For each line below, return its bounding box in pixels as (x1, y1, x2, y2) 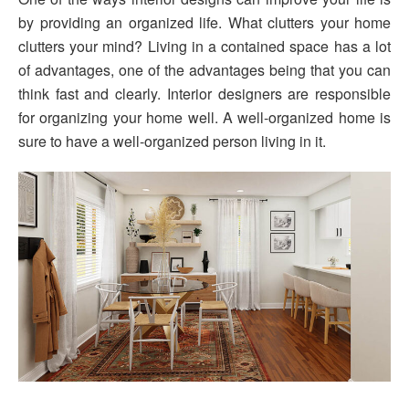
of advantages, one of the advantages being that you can (18, 59, 391, 81)
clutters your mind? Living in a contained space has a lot (18, 36, 391, 58)
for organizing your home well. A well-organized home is (18, 107, 391, 129)
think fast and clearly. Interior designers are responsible (18, 83, 391, 105)
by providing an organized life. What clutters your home (18, 12, 391, 34)
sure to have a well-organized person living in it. (18, 131, 326, 152)
